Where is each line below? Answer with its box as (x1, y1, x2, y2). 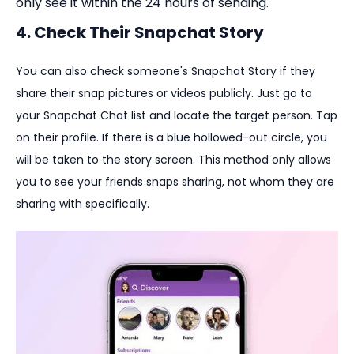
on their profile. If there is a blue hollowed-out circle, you (16, 130, 327, 146)
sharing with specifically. (16, 196, 149, 213)
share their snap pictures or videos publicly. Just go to (16, 85, 312, 102)
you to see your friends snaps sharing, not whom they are (16, 174, 334, 190)
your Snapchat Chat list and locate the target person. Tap (16, 107, 337, 124)
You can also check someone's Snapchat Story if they (16, 63, 315, 80)
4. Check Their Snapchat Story (16, 21, 264, 44)
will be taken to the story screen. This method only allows (16, 152, 331, 168)
